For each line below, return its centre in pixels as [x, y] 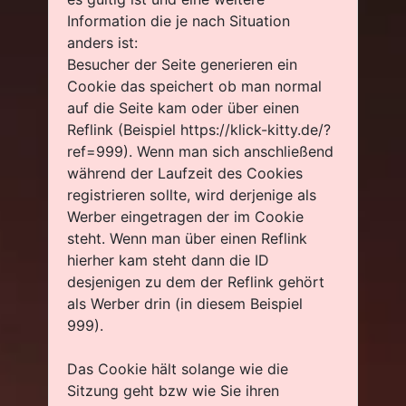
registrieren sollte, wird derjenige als [192, 195]
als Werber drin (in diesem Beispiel [185, 304]
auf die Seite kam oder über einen [183, 108]
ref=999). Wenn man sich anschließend [200, 151]
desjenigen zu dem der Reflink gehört [196, 282]
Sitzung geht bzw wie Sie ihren [173, 391]
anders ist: [102, 43]
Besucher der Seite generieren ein [182, 64]
